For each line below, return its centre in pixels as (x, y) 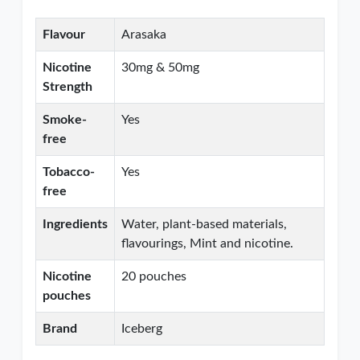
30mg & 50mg (160, 67)
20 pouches (154, 276)
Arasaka (144, 35)
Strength (67, 87)
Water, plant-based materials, (204, 224)
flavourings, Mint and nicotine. (207, 243)
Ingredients (75, 224)
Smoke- (65, 120)
